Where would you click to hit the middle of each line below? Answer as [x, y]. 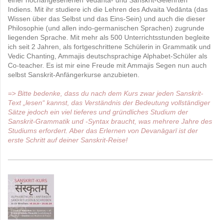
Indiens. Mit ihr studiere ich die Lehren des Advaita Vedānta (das [108, 9]
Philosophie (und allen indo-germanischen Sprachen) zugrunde [106, 28]
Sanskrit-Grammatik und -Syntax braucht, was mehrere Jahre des [110, 121]
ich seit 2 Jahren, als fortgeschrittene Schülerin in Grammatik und [109, 46]
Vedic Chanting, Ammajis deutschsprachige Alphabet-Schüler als [108, 56]
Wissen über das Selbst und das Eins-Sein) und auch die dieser [107, 18]
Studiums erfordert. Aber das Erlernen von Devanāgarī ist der [103, 130]
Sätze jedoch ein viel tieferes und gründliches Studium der [98, 112]
